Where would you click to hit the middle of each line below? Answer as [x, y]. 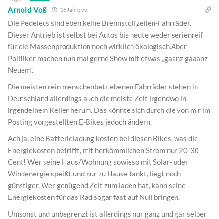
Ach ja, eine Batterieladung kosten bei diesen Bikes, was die [103, 139]
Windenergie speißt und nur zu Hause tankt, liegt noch [94, 174]
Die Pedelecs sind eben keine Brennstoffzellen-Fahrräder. [99, 23]
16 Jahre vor [74, 10]
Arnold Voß [27, 10]
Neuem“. [21, 70]
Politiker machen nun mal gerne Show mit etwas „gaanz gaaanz [108, 58]
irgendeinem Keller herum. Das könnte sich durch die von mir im [109, 110]
